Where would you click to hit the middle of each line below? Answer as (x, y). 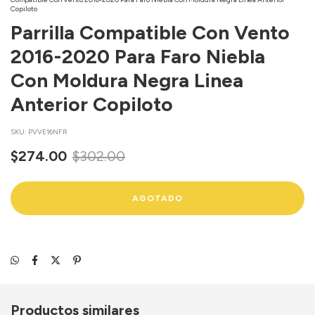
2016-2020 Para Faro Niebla (138, 56)
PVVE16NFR (48, 131)
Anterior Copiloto (92, 104)
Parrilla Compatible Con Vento (150, 32)
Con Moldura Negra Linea (127, 80)
